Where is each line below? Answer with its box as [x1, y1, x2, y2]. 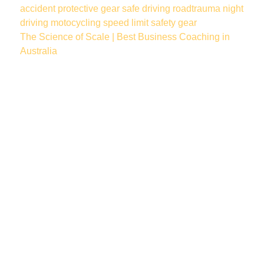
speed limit [103, 18, 151, 28]
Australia [20, 46, 57, 57]
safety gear [151, 18, 197, 28]
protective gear [58, 4, 122, 14]
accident [20, 4, 58, 14]
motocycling [51, 18, 103, 28]
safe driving [122, 4, 173, 14]
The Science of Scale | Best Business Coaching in [20, 32, 230, 42]
